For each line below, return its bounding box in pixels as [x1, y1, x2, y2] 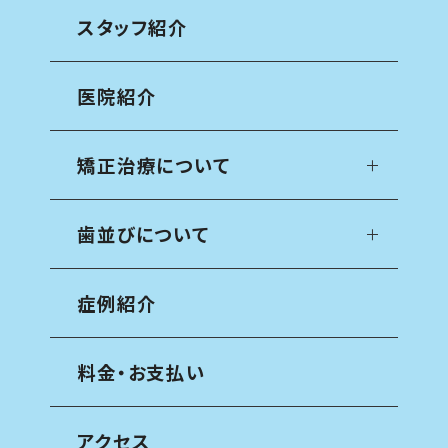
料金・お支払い [77, 359, 206, 386]
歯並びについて [77, 221, 210, 248]
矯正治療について [77, 152, 231, 179]
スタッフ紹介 [77, 14, 189, 41]
